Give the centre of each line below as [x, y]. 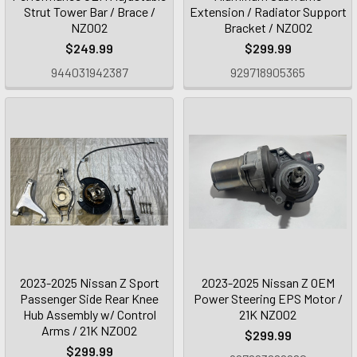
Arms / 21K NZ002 [89, 330]
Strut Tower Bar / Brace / [89, 12]
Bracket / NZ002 [268, 27]
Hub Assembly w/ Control [89, 314]
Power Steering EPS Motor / [268, 298]
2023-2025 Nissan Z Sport [89, 282]
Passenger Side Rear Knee [89, 298]
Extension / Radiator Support [268, 12]
